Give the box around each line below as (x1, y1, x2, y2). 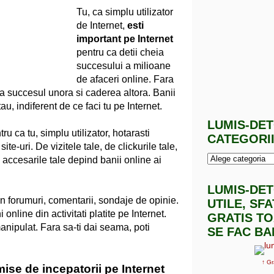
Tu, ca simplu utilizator (76, 6, 173, 17)
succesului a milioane (76, 60, 171, 71)
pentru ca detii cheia (76, 46, 164, 57)
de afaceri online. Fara (76, 73, 174, 84)
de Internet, (76, 20, 127, 31)
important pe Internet (76, 33, 173, 44)
